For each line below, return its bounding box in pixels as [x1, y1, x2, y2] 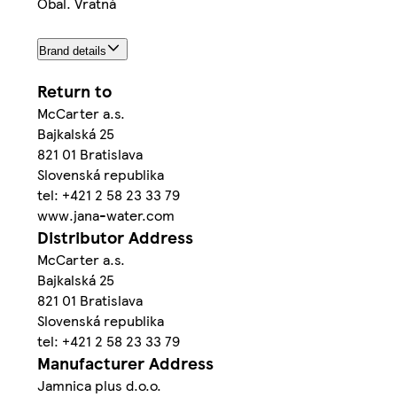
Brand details [39, 44, 106, 58]
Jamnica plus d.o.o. [37, 374, 161, 395]
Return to [37, 78, 112, 103]
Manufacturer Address [37, 350, 214, 375]
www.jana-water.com [37, 204, 175, 225]
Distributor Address [37, 224, 193, 249]
